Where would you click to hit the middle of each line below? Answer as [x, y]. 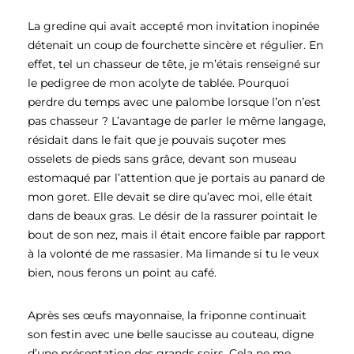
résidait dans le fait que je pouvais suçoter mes [156, 139]
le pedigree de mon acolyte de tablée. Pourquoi [158, 83]
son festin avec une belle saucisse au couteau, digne [170, 335]
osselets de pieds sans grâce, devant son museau [162, 158]
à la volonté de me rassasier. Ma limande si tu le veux [173, 253]
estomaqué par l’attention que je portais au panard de [176, 177]
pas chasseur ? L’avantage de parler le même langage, [176, 121]
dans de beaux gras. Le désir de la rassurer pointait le [172, 215]
